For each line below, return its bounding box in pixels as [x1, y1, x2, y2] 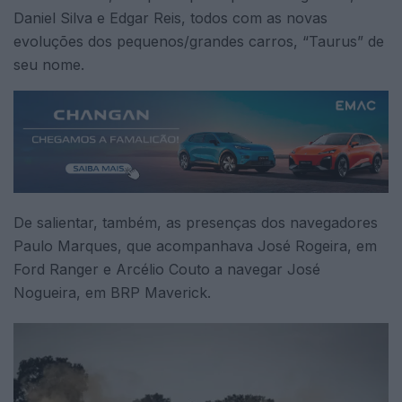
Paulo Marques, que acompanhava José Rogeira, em [13, 237, 377, 256]
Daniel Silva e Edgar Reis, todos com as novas [13, 9, 328, 28]
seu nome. [13, 56, 84, 74]
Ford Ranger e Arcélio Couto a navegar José [13, 260, 320, 279]
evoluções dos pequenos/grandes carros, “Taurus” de [13, 32, 384, 51]
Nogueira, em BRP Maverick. [13, 284, 211, 302]
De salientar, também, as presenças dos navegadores [13, 214, 378, 232]
